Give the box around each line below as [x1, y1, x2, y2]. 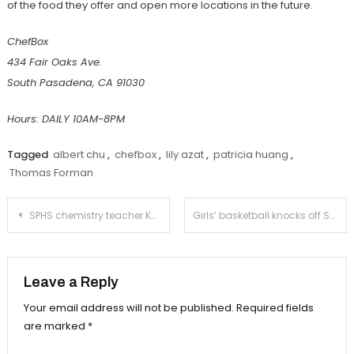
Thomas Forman [9, 164, 93, 180]
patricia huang [213, 146, 288, 162]
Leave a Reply [23, 273, 119, 290]
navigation [6, 236, 126, 262]
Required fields [235, 299, 314, 315]
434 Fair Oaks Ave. [6, 54, 102, 70]
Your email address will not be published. [23, 299, 234, 315]
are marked [23, 318, 88, 333]
